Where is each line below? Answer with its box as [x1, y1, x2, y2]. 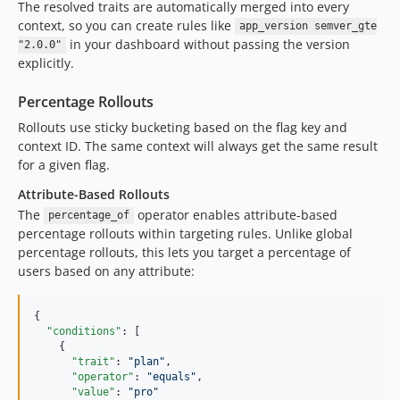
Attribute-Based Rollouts [18, 185, 170, 203]
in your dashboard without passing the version [65, 35, 350, 53]
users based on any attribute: [18, 262, 195, 279]
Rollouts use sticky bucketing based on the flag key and [18, 118, 347, 136]
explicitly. [18, 54, 74, 71]
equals [153, 370, 190, 383]
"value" [71, 385, 115, 398]
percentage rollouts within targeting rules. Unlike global [18, 224, 353, 242]
